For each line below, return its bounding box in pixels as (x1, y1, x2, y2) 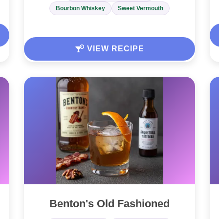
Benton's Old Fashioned (49, 197, 170, 210)
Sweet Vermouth (118, 5, 163, 12)
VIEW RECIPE (84, 44, 144, 53)
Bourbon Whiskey (56, 5, 105, 12)
